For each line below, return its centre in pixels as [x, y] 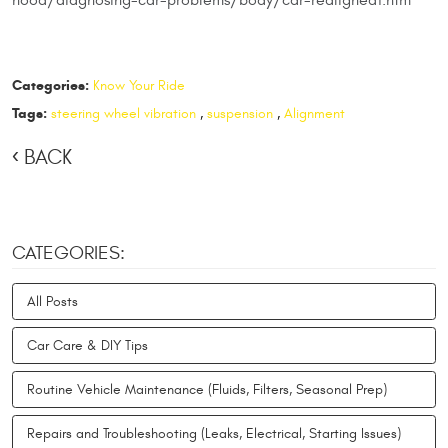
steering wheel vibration [123, 113]
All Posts [52, 302]
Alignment [314, 113]
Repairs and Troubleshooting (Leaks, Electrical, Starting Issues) [214, 434]
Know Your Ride [138, 85]
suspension [239, 113]
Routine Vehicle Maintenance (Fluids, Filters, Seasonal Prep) [207, 390]
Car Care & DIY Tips [87, 346]
